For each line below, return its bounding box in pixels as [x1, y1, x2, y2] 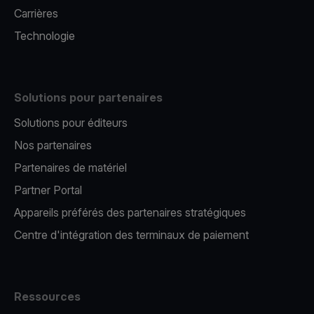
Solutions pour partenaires [14, 90, 163, 104]
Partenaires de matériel [14, 161, 127, 175]
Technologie [14, 29, 75, 43]
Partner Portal [14, 183, 82, 197]
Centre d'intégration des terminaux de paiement [14, 228, 249, 242]
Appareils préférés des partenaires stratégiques [14, 205, 246, 219]
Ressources [14, 289, 81, 303]
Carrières [14, 6, 58, 20]
